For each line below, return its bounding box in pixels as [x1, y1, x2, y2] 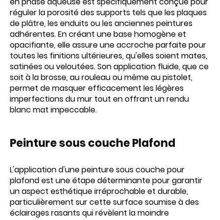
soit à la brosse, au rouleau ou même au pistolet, [10, 72, 192, 83]
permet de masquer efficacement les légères [10, 82, 184, 94]
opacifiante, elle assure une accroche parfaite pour [10, 39, 206, 51]
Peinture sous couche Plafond [10, 136, 175, 151]
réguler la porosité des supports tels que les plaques [10, 7, 207, 18]
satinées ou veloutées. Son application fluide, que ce [10, 61, 209, 72]
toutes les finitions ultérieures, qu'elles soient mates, [10, 50, 207, 61]
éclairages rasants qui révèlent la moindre [10, 207, 169, 219]
